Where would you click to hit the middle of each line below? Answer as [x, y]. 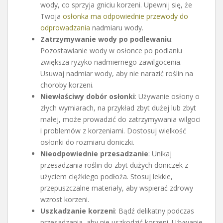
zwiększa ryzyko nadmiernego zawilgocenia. [111, 62]
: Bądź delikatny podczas [155, 211]
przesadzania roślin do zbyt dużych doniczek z [114, 165]
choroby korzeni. [67, 85]
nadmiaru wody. [117, 27]
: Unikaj [160, 153]
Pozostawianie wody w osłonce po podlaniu [111, 50]
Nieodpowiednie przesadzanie [94, 153]
